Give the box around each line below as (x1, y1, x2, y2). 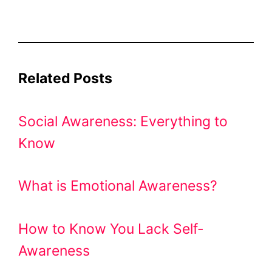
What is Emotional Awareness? (18, 177, 217, 195)
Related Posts (18, 70, 112, 87)
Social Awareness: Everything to (18, 112, 228, 130)
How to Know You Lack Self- (18, 220, 204, 237)
